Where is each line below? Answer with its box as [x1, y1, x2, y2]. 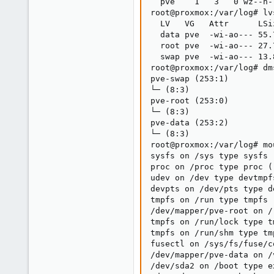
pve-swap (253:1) [150, 74, 229, 83]
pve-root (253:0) [150, 96, 229, 105]
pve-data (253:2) [150, 118, 229, 127]
